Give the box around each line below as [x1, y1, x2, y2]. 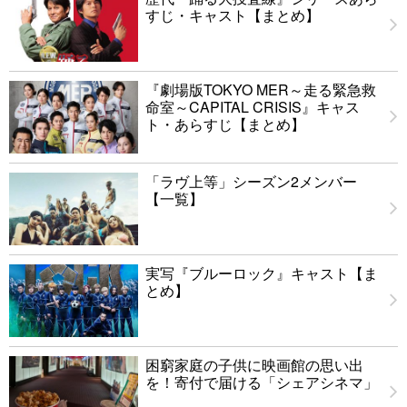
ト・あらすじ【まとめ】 [145, 113, 305, 134]
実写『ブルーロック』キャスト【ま [145, 262, 378, 283]
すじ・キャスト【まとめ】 [145, 4, 320, 25]
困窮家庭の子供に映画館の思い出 [145, 353, 363, 375]
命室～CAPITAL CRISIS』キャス [145, 95, 360, 117]
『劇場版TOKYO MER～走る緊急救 [145, 78, 376, 100]
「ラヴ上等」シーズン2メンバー [145, 170, 357, 192]
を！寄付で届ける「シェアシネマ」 [145, 371, 378, 392]
